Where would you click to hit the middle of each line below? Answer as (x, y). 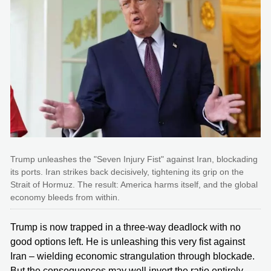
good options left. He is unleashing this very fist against (128, 241)
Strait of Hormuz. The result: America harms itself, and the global (134, 184)
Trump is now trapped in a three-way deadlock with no (126, 227)
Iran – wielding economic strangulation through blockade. (132, 256)
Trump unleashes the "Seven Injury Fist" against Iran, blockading (134, 159)
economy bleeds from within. (65, 197)
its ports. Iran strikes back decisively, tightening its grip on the (127, 171)
